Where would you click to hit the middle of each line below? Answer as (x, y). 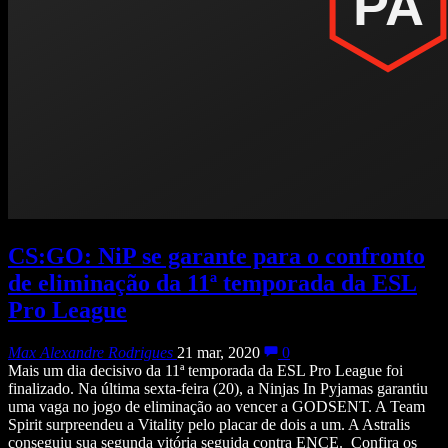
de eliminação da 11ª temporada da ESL (212, 282)
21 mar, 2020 (218, 352)
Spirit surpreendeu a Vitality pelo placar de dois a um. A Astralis (209, 424)
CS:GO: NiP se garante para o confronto (216, 255)
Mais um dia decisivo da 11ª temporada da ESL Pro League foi (205, 370)
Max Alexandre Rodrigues (90, 352)
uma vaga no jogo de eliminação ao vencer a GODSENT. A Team (216, 406)
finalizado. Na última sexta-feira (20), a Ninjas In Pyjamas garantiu (218, 388)
